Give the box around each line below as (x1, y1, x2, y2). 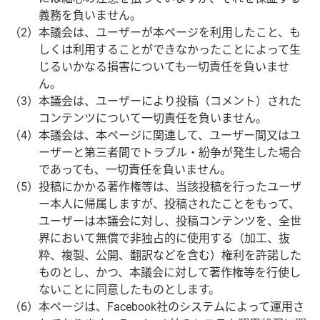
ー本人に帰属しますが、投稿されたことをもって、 (39, 196, 301, 211)
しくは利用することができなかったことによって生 (39, 42, 301, 56)
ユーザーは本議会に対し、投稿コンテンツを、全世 (39, 214, 302, 228)
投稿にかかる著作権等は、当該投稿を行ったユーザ (39, 179, 302, 194)
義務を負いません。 (39, 8, 142, 22)
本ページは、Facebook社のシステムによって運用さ (39, 299, 305, 314)
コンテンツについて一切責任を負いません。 (39, 111, 268, 125)
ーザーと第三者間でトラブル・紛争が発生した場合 (39, 145, 302, 159)
